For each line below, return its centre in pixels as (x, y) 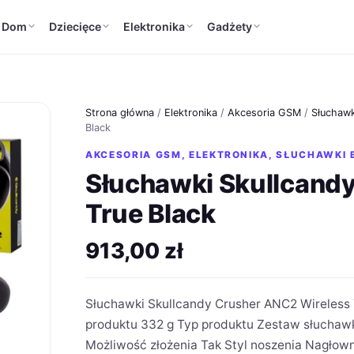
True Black (151, 213)
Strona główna (120, 113)
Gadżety (229, 26)
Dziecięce (75, 26)
